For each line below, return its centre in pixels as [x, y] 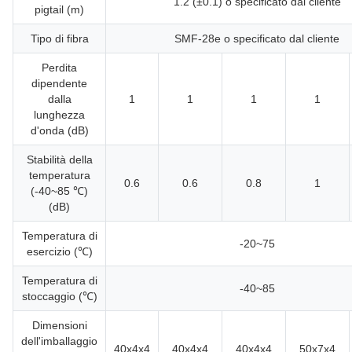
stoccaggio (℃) [59, 296]
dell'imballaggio [59, 341]
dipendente [59, 83]
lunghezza [59, 115]
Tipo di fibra [59, 38]
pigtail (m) [59, 9]
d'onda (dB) [59, 130]
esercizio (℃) [59, 251]
